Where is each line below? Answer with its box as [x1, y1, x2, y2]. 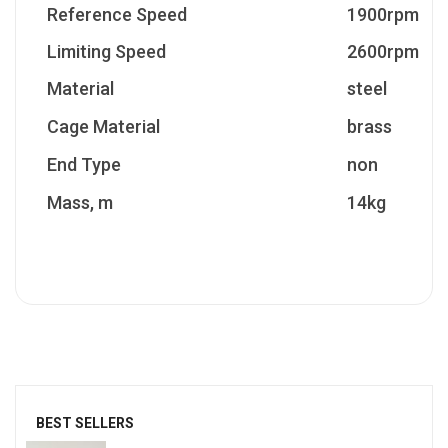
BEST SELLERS [36, 414, 134, 431]
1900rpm [347, 3, 419, 25]
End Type [47, 153, 121, 175]
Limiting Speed [47, 40, 166, 62]
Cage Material [47, 115, 160, 137]
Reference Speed [47, 3, 187, 25]
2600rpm [347, 40, 419, 62]
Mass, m [47, 191, 113, 213]
